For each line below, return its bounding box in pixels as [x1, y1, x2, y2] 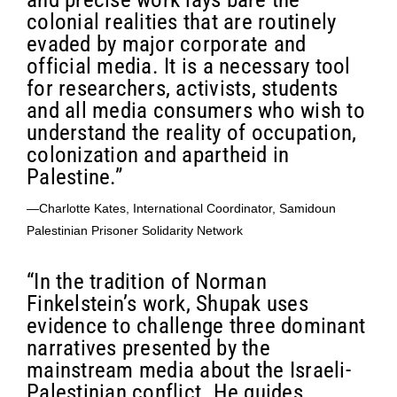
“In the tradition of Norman [27, 268, 267, 294]
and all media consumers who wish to [27, 97, 365, 123]
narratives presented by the [27, 334, 270, 361]
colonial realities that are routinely [27, 8, 337, 35]
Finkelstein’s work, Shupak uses [27, 290, 308, 316]
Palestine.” [27, 163, 122, 190]
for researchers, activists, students [27, 74, 338, 101]
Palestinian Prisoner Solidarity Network [27, 222, 243, 237]
